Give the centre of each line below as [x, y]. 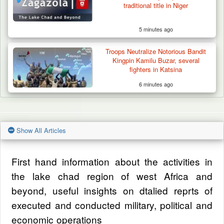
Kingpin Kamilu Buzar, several [156, 60]
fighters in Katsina [156, 69]
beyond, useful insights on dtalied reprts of [112, 190]
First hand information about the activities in [112, 161]
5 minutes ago [156, 29]
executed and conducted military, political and [112, 205]
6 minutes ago [156, 84]
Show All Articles [40, 130]
